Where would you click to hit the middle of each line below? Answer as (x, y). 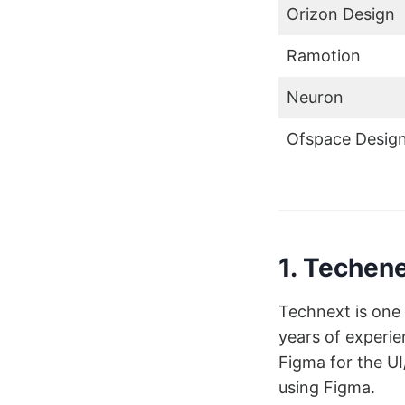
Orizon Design (340, 14)
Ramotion (323, 55)
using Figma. (329, 387)
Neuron (315, 97)
